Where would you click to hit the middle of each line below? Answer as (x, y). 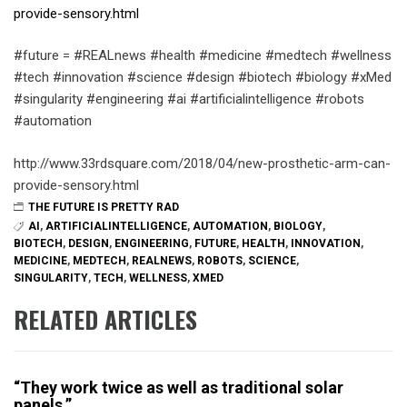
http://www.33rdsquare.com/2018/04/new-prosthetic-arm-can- (202, 163)
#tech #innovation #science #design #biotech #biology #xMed (203, 77)
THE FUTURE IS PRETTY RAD (104, 207)
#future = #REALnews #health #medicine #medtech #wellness (203, 55)
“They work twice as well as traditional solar (179, 388)
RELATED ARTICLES (105, 320)
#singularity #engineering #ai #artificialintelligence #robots (189, 99)
